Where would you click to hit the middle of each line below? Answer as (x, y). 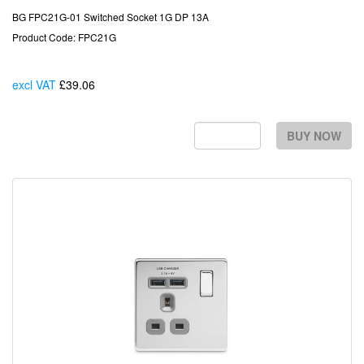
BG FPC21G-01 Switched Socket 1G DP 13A (110, 17)
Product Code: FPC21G (64, 37)
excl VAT (34, 84)
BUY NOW (314, 136)
